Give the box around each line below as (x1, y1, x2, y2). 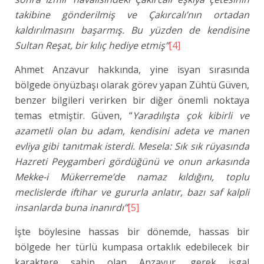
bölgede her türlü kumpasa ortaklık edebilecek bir (15, 240, 250, 253)
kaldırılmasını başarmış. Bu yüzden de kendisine (15, 24, 250, 37)
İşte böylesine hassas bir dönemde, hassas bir (15, 225, 250, 238)
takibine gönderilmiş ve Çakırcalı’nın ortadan (15, 8, 250, 21)
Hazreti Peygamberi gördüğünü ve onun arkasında (15, 155, 250, 168)
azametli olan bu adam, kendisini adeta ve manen (15, 124, 250, 137)
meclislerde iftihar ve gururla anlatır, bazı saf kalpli (15, 186, 250, 199)
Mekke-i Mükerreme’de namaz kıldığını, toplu (15, 170, 250, 183)
